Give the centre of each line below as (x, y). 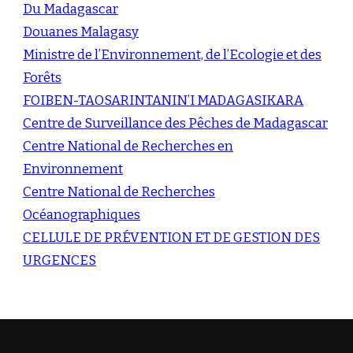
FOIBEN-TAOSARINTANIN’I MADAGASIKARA (163, 100)
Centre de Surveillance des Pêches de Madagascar (175, 123)
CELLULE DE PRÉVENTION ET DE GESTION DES (171, 237)
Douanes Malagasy (81, 32)
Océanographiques (82, 214)
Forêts (42, 77)
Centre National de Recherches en (128, 146)
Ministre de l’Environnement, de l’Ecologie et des (172, 54)
